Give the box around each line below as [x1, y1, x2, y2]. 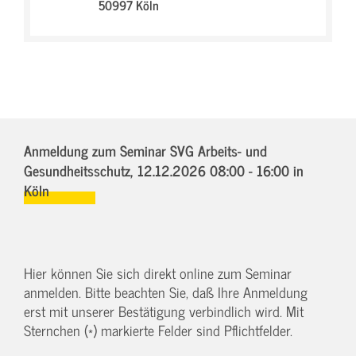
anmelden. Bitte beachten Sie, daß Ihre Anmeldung [24, 281, 308, 304]
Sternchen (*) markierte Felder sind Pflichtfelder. [24, 319, 292, 342]
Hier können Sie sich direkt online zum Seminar [24, 261, 292, 284]
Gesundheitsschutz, [24, 158, 137, 182]
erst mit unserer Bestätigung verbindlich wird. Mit [24, 300, 304, 323]
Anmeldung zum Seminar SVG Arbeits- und [24, 138, 267, 162]
